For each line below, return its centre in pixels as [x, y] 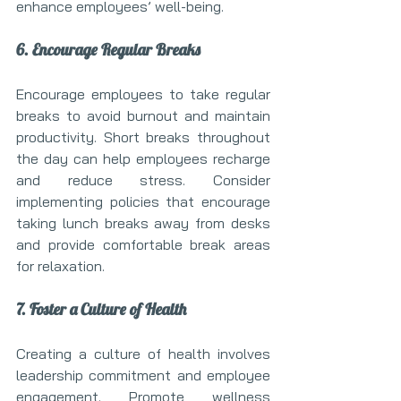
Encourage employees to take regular [143, 94]
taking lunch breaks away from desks [143, 223]
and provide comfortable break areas [143, 244]
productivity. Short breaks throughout [143, 137]
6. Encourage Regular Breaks [108, 50]
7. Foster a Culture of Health [101, 309]
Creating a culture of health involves [143, 354]
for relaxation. [60, 266]
